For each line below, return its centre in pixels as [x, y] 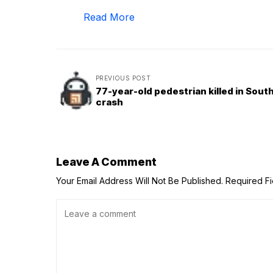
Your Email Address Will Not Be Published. [140, 181]
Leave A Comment [106, 162]
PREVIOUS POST [123, 78]
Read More [109, 17]
